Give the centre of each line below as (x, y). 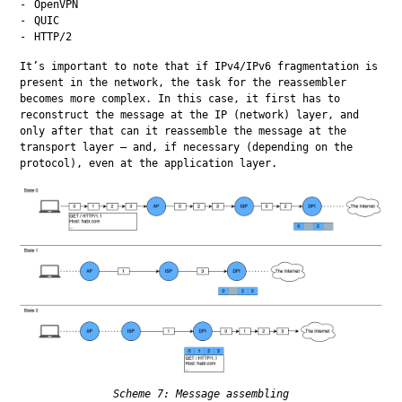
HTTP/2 (53, 36)
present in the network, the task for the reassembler (184, 82)
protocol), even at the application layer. (149, 163)
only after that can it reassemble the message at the (184, 131)
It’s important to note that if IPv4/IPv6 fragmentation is (199, 66)
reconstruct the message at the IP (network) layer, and (190, 114)
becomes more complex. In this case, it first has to (180, 98)
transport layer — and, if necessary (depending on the (187, 147)
